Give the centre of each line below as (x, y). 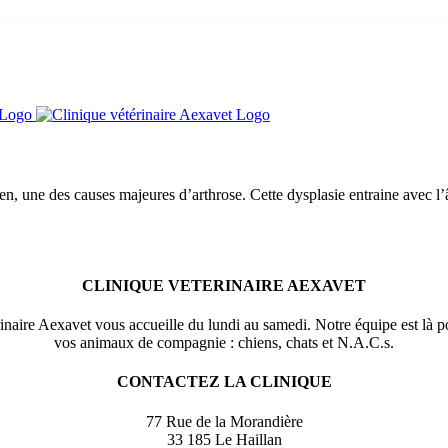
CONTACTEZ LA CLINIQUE (224, 382)
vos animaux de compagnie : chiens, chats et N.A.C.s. (224, 343)
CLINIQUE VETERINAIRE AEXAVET (224, 285)
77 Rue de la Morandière (224, 421)
